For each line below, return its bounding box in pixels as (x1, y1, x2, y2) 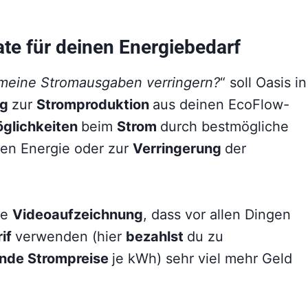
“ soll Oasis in (220, 74, 307, 91)
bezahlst (126, 228, 187, 245)
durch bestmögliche (160, 118, 289, 135)
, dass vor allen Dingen (143, 206, 291, 223)
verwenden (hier (15, 228, 126, 245)
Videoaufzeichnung (12, 206, 143, 223)
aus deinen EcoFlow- (153, 96, 289, 113)
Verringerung (133, 140, 225, 157)
